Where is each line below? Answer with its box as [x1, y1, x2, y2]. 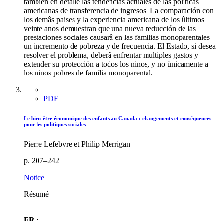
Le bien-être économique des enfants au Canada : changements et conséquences [24, 115, 211, 121]
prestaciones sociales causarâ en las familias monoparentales [24, 33, 210, 41]
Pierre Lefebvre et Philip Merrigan [24, 139, 130, 148]
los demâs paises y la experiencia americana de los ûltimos [24, 15, 204, 24]
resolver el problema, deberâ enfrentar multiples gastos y [24, 51, 198, 59]
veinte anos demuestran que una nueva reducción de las [24, 24, 196, 33]
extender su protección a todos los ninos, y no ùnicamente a [24, 60, 208, 68]
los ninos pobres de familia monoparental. [24, 69, 153, 77]
